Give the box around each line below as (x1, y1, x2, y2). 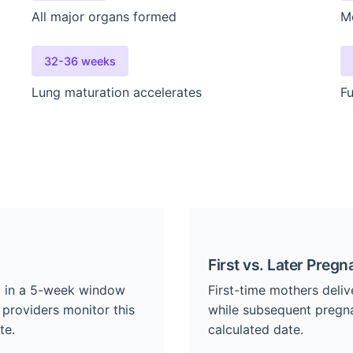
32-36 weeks (44, 54, 116, 68)
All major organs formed (32, 8, 176, 24)
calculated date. (208, 321, 303, 337)
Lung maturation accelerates (32, 84, 202, 100)
